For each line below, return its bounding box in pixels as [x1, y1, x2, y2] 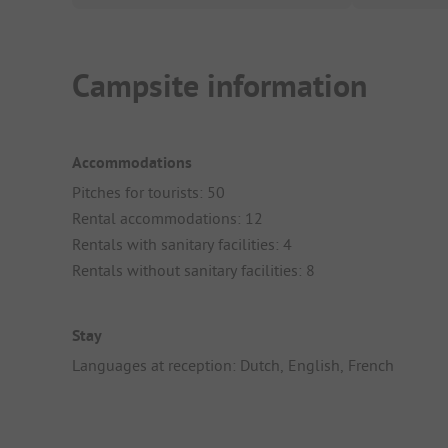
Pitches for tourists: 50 [72, 181, 225, 202]
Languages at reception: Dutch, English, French [72, 355, 394, 376]
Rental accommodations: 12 [72, 207, 263, 228]
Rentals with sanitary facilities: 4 [72, 233, 292, 254]
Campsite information [72, 65, 367, 107]
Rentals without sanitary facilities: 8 [72, 259, 315, 280]
